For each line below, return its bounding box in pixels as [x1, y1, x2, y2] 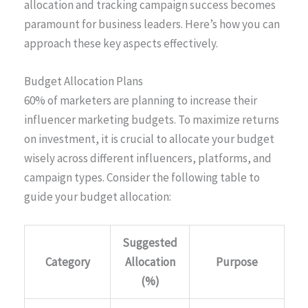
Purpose [216, 254, 258, 269]
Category [45, 254, 90, 269]
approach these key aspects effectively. [24, 35, 218, 51]
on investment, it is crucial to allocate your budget [24, 131, 274, 146]
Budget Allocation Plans [24, 73, 143, 89]
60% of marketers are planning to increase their [24, 92, 257, 108]
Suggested [122, 234, 177, 250]
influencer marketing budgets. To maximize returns [24, 111, 279, 127]
